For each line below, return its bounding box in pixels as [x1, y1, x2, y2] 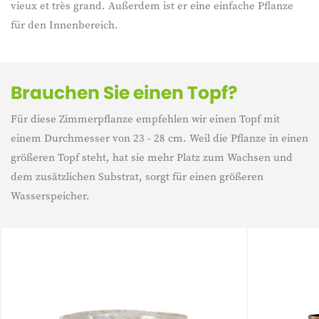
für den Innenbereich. [11, 17, 118, 32]
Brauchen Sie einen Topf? [11, 80, 237, 105]
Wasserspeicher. [11, 188, 90, 203]
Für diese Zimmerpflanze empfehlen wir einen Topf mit [11, 111, 280, 126]
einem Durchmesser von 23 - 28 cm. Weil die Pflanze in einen [11, 130, 308, 145]
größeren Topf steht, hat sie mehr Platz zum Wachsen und [11, 150, 293, 164]
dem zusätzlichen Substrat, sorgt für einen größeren [11, 169, 263, 184]
